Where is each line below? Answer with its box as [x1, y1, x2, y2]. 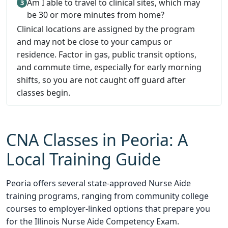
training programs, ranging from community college [6, 190, 209, 202]
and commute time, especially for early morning [17, 62, 202, 73]
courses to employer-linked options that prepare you [6, 203, 210, 214]
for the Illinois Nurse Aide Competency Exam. [6, 216, 179, 227]
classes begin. [17, 87, 70, 98]
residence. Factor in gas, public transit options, [17, 49, 196, 60]
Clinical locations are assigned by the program [17, 23, 195, 35]
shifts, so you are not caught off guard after [17, 74, 186, 85]
